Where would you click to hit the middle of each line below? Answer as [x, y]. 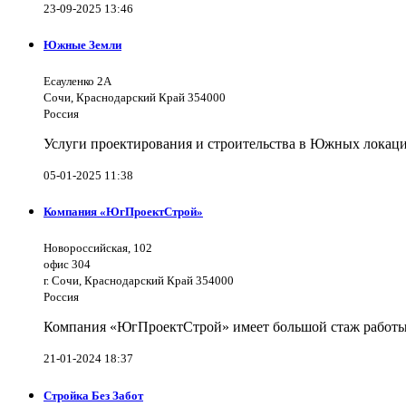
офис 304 [67, 265]
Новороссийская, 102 [98, 248]
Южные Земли [82, 44]
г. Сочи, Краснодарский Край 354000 [139, 281]
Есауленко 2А [77, 82]
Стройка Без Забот [93, 395]
